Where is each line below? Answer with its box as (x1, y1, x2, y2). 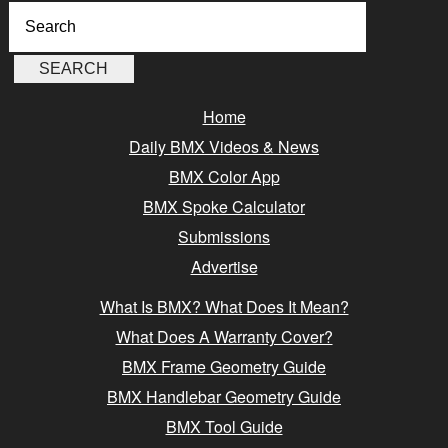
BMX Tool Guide (165, 414, 283, 438)
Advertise (190, 254, 258, 278)
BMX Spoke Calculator (143, 194, 305, 218)
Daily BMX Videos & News (129, 134, 319, 158)
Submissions (178, 224, 270, 248)
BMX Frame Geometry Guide (122, 354, 326, 378)
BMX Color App (168, 164, 280, 188)
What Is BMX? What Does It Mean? (99, 294, 349, 318)
